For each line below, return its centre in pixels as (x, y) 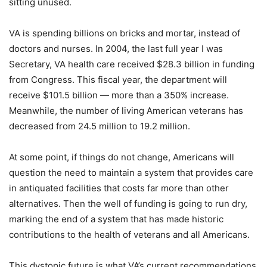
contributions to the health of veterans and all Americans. (129, 234)
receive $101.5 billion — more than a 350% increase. (119, 95)
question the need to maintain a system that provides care (131, 172)
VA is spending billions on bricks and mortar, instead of (125, 33)
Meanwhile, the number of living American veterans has (126, 110)
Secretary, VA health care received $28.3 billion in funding (132, 64)
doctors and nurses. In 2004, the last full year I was (116, 48)
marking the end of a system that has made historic (116, 219)
